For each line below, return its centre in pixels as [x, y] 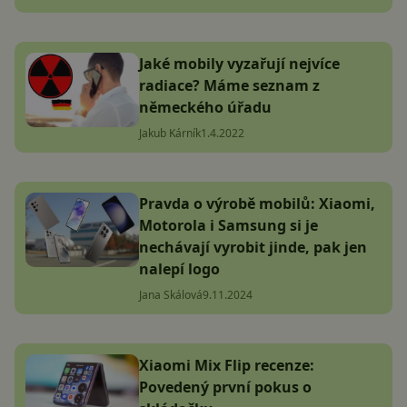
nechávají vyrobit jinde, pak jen [253, 248]
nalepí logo [179, 269]
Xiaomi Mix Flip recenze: [227, 366]
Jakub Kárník [170, 134]
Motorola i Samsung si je [228, 226]
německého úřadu [205, 108]
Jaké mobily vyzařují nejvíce [239, 64]
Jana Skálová [171, 295]
